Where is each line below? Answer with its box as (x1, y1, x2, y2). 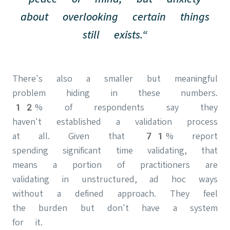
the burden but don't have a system (12, 202, 218, 213)
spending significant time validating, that (12, 144, 218, 156)
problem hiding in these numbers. (12, 87, 218, 98)
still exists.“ (83, 28, 147, 41)
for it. (12, 216, 43, 227)
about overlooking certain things (21, 10, 209, 23)
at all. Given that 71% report (12, 130, 218, 141)
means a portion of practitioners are (12, 159, 218, 170)
